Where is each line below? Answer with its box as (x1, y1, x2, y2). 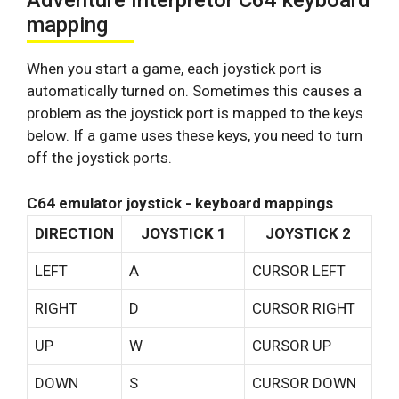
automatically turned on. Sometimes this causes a (27, 82, 362, 101)
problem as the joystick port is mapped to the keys (27, 104, 363, 123)
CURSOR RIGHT (252, 298, 355, 317)
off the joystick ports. (27, 149, 172, 167)
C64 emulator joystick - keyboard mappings (27, 193, 333, 212)
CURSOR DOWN (252, 373, 356, 392)
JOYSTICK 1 (140, 224, 226, 242)
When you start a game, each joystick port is (27, 60, 322, 78)
